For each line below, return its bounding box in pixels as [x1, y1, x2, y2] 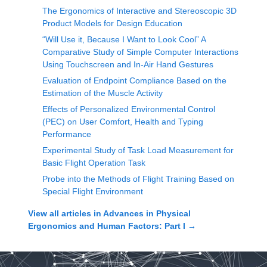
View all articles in [28, 209, 103, 218]
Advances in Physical [103, 209, 191, 218]
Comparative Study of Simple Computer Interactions [42, 47, 238, 57]
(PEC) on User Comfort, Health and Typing [42, 117, 203, 126]
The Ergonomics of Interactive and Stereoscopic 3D [42, 6, 237, 15]
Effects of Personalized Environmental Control [42, 104, 215, 114]
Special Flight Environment [42, 187, 143, 196]
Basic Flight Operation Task [42, 158, 145, 167]
